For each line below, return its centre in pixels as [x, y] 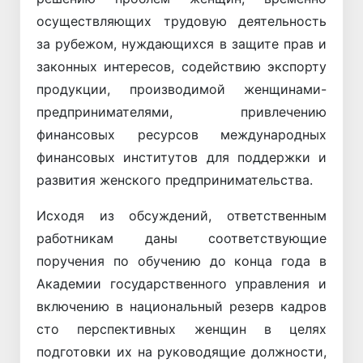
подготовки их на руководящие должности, [181, 351]
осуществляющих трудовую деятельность [181, 21]
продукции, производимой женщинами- [181, 89]
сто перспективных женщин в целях [181, 329]
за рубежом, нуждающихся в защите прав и [181, 43]
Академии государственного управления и [181, 283]
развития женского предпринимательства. [175, 179]
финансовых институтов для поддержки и [181, 157]
